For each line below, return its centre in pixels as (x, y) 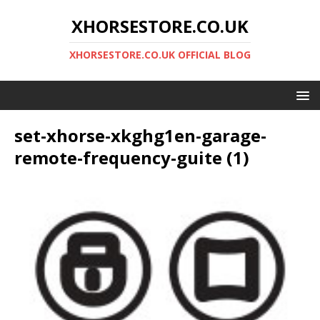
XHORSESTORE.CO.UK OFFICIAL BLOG (160, 55)
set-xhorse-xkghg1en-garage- (140, 135)
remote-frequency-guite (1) (132, 157)
